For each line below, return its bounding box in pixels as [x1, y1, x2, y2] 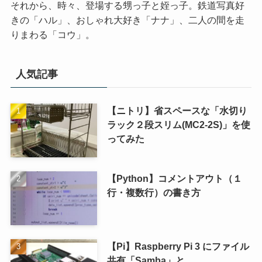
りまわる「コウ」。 [10, 29, 95, 40]
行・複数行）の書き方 [106, 187, 201, 198]
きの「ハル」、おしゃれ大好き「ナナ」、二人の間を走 [10, 15, 244, 26]
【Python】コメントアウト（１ [106, 173, 242, 184]
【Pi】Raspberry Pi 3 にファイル [106, 240, 249, 251]
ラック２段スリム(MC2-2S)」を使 [106, 119, 250, 130]
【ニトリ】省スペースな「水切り [106, 105, 247, 116]
